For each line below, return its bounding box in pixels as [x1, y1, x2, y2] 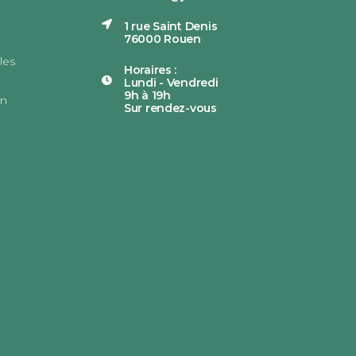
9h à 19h [124, 87, 171, 103]
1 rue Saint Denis [124, 18, 218, 33]
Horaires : [124, 62, 177, 77]
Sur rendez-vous [124, 100, 217, 115]
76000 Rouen [124, 31, 201, 46]
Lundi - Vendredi [124, 75, 219, 90]
